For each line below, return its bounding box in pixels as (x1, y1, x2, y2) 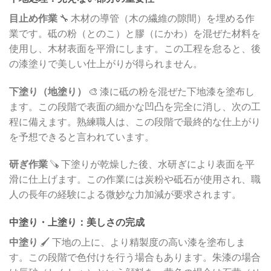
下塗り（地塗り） (9, 85, 87, 97)
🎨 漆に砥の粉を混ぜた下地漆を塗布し (87, 85, 255, 97)
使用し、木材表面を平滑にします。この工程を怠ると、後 (9, 42, 261, 54)
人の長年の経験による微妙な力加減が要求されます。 (9, 188, 241, 200)
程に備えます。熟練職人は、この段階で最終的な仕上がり (9, 115, 261, 127)
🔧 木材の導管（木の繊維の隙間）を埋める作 (57, 11, 255, 24)
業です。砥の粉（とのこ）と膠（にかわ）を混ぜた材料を (9, 27, 261, 39)
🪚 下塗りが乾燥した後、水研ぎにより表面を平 (48, 158, 255, 170)
